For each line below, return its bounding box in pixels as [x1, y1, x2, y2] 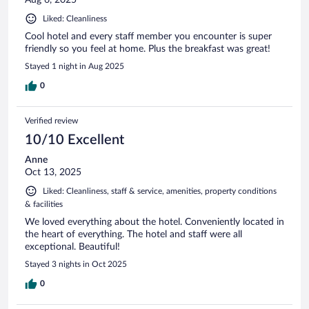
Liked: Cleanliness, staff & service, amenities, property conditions [43, 187, 277, 196]
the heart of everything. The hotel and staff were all [25, 230, 242, 240]
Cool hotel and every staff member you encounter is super [25, 32, 272, 42]
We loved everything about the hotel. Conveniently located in [25, 217, 284, 228]
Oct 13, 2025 [25, 168, 81, 178]
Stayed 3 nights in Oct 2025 [25, 260, 127, 269]
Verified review [25, 117, 78, 126]
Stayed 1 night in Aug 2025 [25, 62, 124, 71]
